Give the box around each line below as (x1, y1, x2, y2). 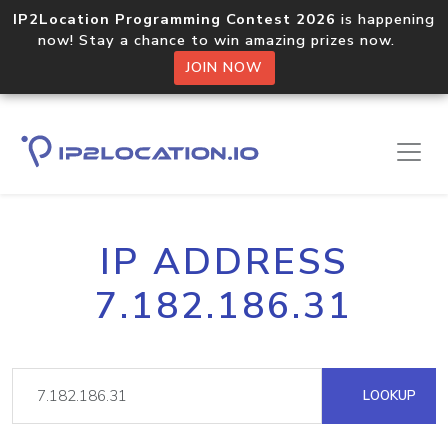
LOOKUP (359, 386, 416, 405)
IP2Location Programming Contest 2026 (13, 9, 336, 29)
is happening (336, 9, 435, 29)
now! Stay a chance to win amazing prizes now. (38, 30, 410, 50)
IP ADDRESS (100, 237, 348, 287)
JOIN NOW (185, 58, 263, 77)
